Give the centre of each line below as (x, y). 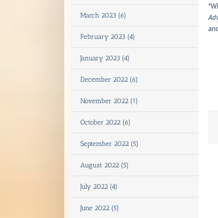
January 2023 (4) (105, 58)
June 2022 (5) (100, 208)
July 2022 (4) (99, 187)
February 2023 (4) (108, 37)
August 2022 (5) (105, 165)
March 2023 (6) (103, 15)
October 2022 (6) (106, 122)
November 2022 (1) (109, 101)
